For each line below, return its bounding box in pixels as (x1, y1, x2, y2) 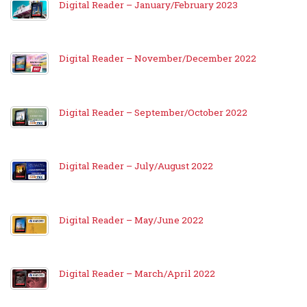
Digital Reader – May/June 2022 (59, 213, 204, 226)
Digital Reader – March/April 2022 (59, 267, 215, 280)
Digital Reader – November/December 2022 (59, 52, 256, 65)
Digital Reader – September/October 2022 (59, 106, 247, 119)
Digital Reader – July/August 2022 (59, 160, 213, 173)
